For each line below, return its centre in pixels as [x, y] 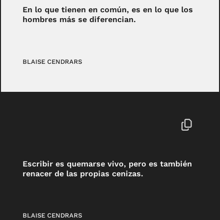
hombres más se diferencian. [80, 20]
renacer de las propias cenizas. [83, 173]
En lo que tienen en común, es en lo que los [108, 10]
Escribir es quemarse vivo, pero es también [108, 164]
